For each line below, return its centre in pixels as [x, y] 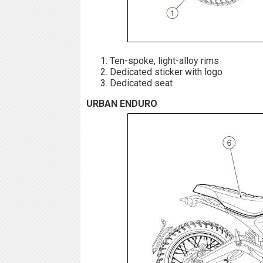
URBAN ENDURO [122, 103]
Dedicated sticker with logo [166, 72]
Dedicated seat [141, 83]
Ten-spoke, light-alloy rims [164, 60]
